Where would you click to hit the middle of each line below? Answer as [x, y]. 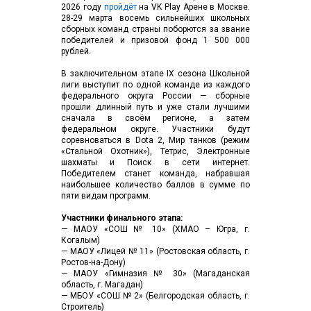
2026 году [83, 7]
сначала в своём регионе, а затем [155, 118]
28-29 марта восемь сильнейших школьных [155, 18]
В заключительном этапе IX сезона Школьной [155, 74]
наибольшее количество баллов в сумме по [155, 185]
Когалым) [81, 240]
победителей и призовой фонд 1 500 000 [155, 40]
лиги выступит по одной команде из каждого [155, 85]
